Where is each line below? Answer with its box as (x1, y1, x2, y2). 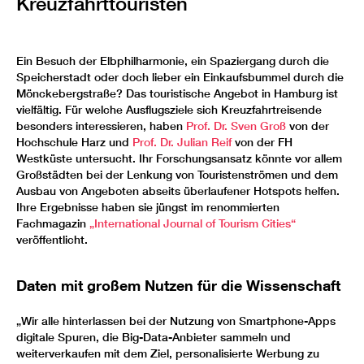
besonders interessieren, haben (16, 118, 186, 133)
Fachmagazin (16, 215, 89, 231)
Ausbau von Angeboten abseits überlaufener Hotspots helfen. (16, 183, 340, 198)
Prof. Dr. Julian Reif (132, 134, 232, 149)
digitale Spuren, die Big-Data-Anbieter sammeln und (16, 329, 291, 344)
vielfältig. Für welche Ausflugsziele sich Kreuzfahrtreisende (16, 102, 322, 117)
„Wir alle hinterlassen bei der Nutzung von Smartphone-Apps (16, 313, 336, 328)
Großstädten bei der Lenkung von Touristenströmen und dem (16, 167, 338, 182)
